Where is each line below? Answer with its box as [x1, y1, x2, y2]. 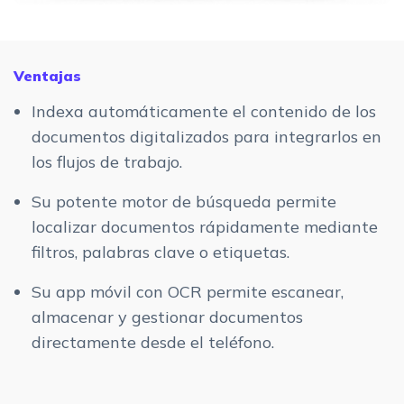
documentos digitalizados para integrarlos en [32, 126, 381, 148]
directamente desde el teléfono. [32, 332, 274, 353]
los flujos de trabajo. [32, 151, 182, 173]
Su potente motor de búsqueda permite [32, 191, 336, 213]
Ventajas [14, 67, 81, 86]
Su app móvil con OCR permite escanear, [32, 281, 344, 303]
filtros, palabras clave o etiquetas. [32, 242, 289, 263]
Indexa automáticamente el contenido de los [32, 101, 376, 123]
